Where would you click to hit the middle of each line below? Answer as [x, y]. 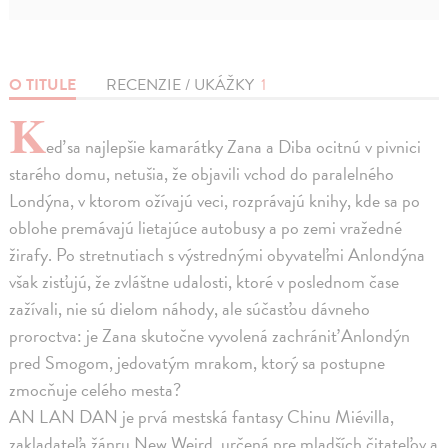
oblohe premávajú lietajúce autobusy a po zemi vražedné [206, 228]
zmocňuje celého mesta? [95, 390]
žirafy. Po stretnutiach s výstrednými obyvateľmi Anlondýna [217, 255]
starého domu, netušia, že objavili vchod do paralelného [202, 174]
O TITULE [43, 85]
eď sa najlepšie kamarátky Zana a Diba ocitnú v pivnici [234, 147]
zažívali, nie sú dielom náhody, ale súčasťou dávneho [190, 309]
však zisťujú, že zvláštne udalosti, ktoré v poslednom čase [204, 282]
